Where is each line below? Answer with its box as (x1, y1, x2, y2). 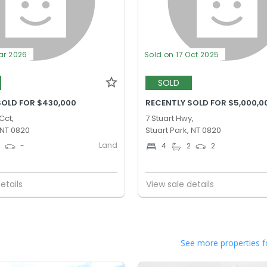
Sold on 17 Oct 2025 (144, 49, 219, 60)
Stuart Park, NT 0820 (145, 124, 222, 136)
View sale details (146, 178, 215, 191)
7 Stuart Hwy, (145, 112, 194, 124)
